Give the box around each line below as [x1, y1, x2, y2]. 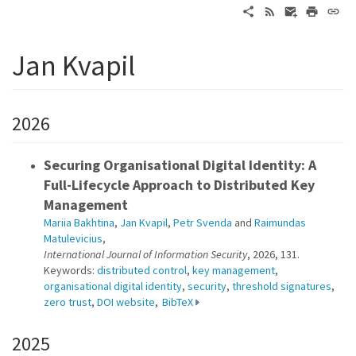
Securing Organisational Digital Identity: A [44, 156, 316, 174]
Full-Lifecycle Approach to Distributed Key [44, 176, 315, 194]
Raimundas [254, 215, 306, 230]
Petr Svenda [173, 215, 232, 230]
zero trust [44, 295, 91, 309]
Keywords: [44, 263, 97, 277]
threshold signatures [232, 279, 331, 293]
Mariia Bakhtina [44, 215, 114, 230]
